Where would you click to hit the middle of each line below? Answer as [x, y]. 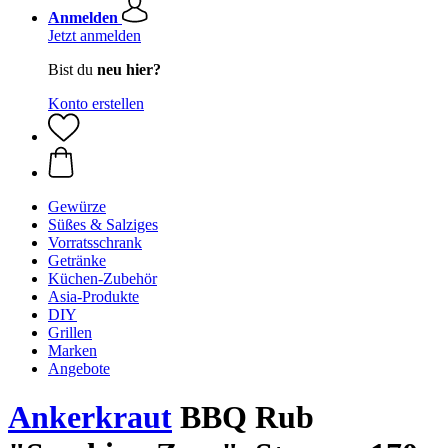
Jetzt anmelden [94, 35]
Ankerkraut [90, 417]
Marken [72, 350]
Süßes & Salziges [103, 224]
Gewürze [77, 206]
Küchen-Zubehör [102, 278]
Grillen [70, 332]
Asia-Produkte [93, 296]
